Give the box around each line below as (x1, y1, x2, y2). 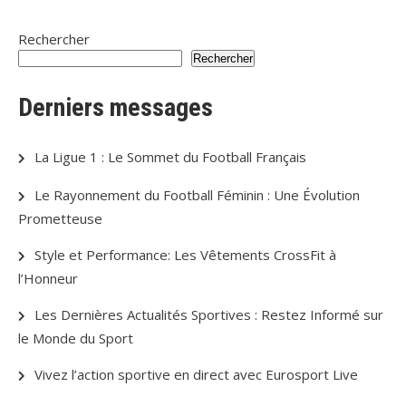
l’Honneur (18, 269, 78, 287)
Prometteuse (18, 209, 102, 227)
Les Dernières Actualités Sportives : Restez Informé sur (34, 305, 383, 324)
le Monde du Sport (18, 329, 133, 347)
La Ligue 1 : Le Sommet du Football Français (34, 148, 306, 166)
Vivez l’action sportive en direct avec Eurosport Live (34, 365, 358, 383)
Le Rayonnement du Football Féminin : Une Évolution (34, 186, 360, 204)
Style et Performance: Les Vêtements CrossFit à (34, 246, 336, 264)
